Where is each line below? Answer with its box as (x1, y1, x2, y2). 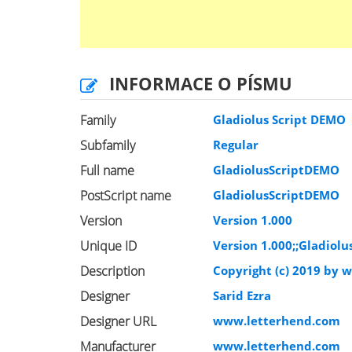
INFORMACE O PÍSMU (109, 71, 292, 95)
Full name (80, 162, 134, 179)
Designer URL (80, 313, 156, 330)
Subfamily (80, 137, 135, 154)
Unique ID (80, 237, 137, 255)
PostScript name (80, 187, 171, 204)
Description (80, 262, 145, 280)
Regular (213, 137, 259, 152)
